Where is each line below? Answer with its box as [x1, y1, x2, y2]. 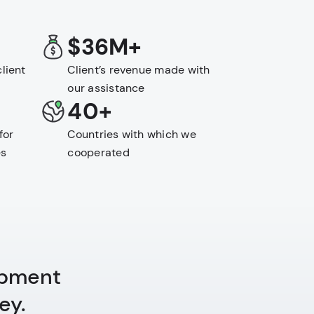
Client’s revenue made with [67, 62, 210, 77]
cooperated [67, 145, 130, 160]
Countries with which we [67, 127, 196, 142]
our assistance [67, 81, 145, 95]
